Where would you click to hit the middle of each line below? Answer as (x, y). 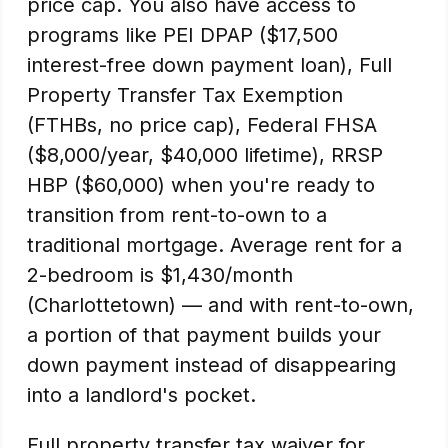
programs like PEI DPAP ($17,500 (182, 35)
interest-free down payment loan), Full (209, 65)
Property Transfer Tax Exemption (185, 95)
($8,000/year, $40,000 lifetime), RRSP (205, 155)
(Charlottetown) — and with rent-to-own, (220, 305)
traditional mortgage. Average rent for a (214, 245)
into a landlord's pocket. (141, 395)
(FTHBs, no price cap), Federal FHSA (202, 125)
